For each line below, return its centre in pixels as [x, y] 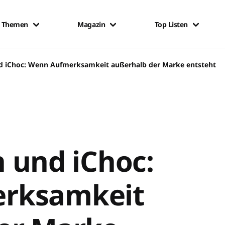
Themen [15, 24]
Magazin [91, 24]
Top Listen [171, 24]
